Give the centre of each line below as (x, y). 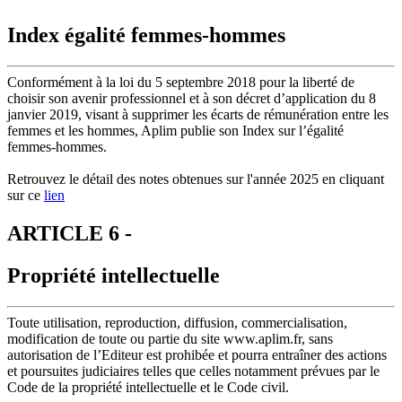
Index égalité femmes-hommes (146, 35)
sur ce (26, 196)
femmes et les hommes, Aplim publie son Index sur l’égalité (175, 131)
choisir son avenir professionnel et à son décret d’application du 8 (192, 99)
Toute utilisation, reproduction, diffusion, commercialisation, (177, 323)
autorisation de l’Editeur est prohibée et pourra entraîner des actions (197, 355)
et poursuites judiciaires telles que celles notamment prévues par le (193, 371)
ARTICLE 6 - (70, 234)
